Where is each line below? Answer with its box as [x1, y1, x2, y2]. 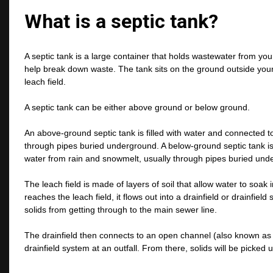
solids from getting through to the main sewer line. [24, 205, 217, 215]
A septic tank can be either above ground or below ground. [24, 102, 250, 113]
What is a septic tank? [24, 9, 218, 33]
